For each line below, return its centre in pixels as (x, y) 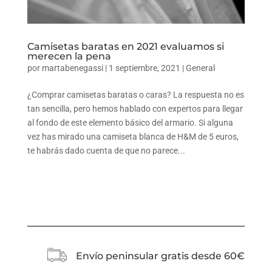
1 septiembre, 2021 (144, 68)
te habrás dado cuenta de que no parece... (106, 151)
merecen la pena (69, 56)
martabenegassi (72, 68)
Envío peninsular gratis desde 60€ (160, 256)
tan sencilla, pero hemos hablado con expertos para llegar (135, 109)
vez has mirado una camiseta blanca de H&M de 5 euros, (133, 137)
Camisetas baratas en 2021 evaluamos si (125, 47)
